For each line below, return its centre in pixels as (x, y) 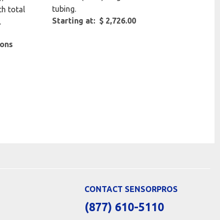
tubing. (64, 9)
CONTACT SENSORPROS (131, 189)
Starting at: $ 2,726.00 (94, 21)
